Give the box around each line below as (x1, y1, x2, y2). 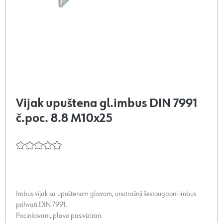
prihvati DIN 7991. (16, 201, 67, 209)
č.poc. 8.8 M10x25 (16, 112, 112, 125)
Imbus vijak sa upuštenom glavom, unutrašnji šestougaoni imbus (16, 190, 196, 198)
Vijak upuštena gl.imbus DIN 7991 (16, 97, 198, 110)
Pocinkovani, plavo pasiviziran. (16, 212, 103, 220)
